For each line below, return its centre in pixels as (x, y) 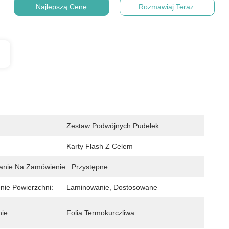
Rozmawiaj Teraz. (167, 7)
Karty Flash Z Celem (100, 146)
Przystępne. (91, 167)
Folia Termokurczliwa (100, 213)
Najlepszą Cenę (62, 7)
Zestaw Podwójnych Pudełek (113, 126)
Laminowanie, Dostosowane (112, 187)
